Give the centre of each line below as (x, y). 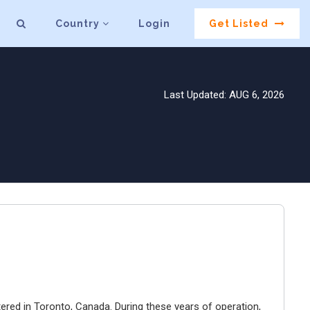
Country (79, 24)
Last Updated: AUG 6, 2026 (224, 94)
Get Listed (240, 24)
